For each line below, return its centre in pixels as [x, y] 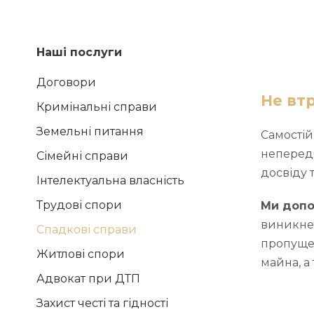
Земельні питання [90, 131]
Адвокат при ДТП [88, 279]
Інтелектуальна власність [110, 180]
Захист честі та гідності [102, 303]
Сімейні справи [82, 156]
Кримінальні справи [97, 107]
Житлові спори [81, 254]
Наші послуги [79, 52]
